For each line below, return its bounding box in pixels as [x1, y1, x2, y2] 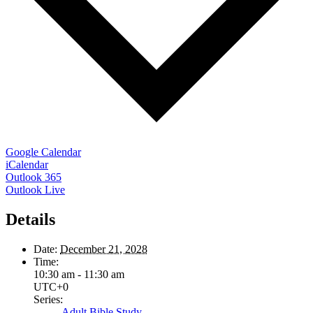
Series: [34, 293, 63, 305]
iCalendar [6, 159, 48, 170]
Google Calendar [6, 146, 81, 158]
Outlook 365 [6, 171, 61, 183]
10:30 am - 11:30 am [34, 268, 124, 280]
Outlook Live [6, 184, 65, 196]
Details [6, 210, 55, 228]
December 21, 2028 [60, 242, 147, 255]
